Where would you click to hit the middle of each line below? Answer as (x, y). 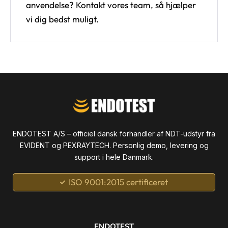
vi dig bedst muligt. (62, 19)
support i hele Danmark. (114, 157)
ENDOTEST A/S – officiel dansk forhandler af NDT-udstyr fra (114, 133)
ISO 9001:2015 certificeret (119, 182)
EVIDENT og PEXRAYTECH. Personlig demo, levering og (114, 145)
